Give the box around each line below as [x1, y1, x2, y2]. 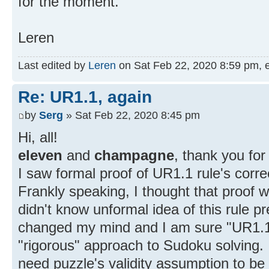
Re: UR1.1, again [18, 87, 152, 106]
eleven [18, 147, 62, 164]
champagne [94, 147, 174, 164]
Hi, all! [18, 129, 58, 146]
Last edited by [18, 58, 88, 71]
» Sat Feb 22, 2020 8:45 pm [63, 109, 200, 122]
